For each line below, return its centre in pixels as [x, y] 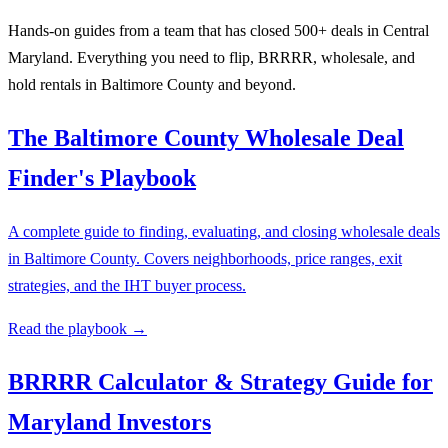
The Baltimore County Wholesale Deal [206, 137]
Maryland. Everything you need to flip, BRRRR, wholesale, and [211, 57]
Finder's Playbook [102, 177]
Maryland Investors [109, 421]
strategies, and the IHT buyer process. [127, 285]
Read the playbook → [77, 328]
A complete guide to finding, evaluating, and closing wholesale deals [224, 231]
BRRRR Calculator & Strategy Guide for [220, 381]
